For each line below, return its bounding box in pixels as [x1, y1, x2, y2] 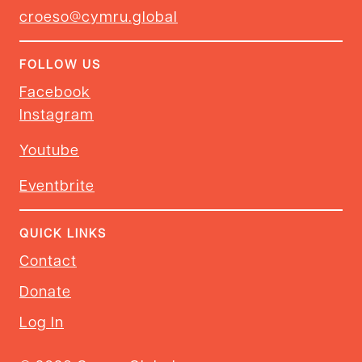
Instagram [19, 103, 94, 123]
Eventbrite [19, 175, 95, 194]
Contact [19, 250, 77, 269]
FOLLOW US [19, 55, 101, 72]
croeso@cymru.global [19, 6, 178, 25]
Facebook [19, 81, 90, 100]
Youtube [19, 139, 79, 158]
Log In [19, 311, 64, 330]
